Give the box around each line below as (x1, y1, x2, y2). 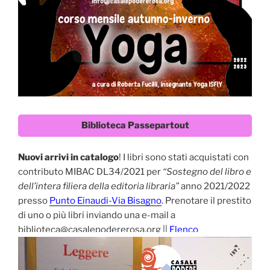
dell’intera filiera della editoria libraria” (18, 181, 179, 192)
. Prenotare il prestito (162, 195, 251, 207)
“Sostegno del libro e (163, 166, 251, 178)
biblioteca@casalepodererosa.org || (18, 224, 169, 236)
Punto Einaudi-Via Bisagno (49, 195, 162, 207)
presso (18, 195, 49, 207)
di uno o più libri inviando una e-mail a (18, 210, 175, 221)
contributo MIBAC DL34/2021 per (18, 166, 163, 178)
